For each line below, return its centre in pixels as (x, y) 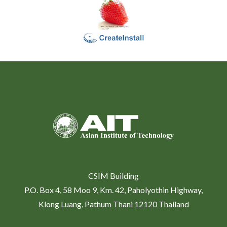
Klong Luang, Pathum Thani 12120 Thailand (113, 204)
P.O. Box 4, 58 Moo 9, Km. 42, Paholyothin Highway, (113, 190)
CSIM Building (113, 175)
